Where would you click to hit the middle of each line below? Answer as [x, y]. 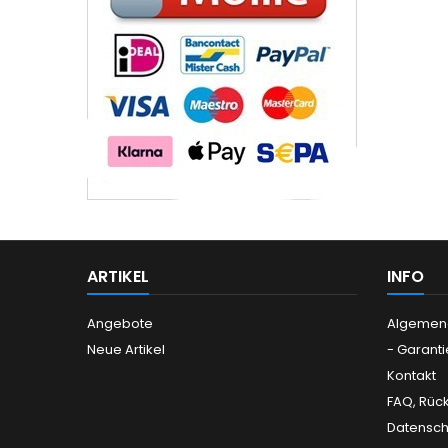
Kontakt [411, 376]
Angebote [120, 324]
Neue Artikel [126, 350]
